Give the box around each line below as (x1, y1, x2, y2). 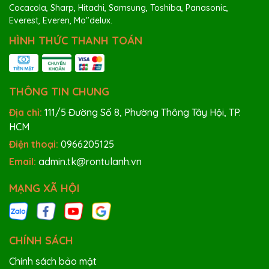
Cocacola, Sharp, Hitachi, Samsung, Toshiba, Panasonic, (9, 2, 228, 14)
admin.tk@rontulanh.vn (38, 156, 142, 168)
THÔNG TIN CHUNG (9, 85, 109, 99)
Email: (9, 156, 38, 168)
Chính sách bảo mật (9, 255, 97, 268)
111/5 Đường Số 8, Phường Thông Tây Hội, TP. (44, 106, 241, 119)
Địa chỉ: (9, 106, 44, 119)
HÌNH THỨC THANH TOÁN (9, 34, 142, 48)
